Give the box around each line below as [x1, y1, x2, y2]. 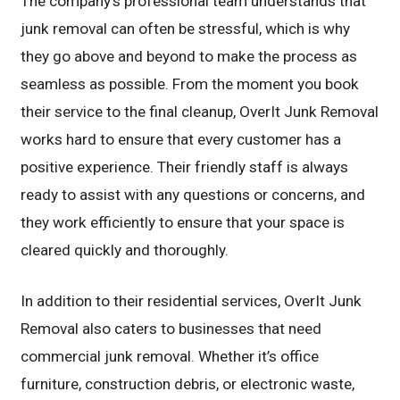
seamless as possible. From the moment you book [21, 75, 360, 94]
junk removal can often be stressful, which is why [21, 20, 351, 38]
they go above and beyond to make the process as [21, 47, 358, 66]
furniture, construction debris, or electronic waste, [21, 375, 355, 394]
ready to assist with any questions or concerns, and [21, 186, 366, 204]
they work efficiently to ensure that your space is [21, 213, 346, 232]
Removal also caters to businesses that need [21, 320, 322, 338]
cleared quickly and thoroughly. [21, 241, 229, 260]
